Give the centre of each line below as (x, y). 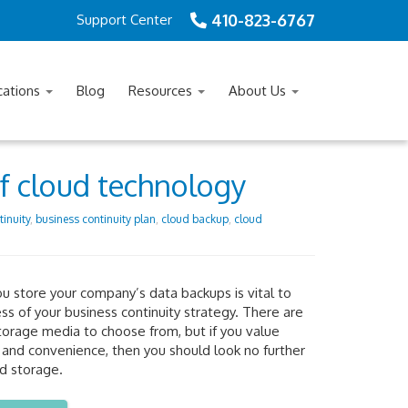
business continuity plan (95, 219)
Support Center (124, 20)
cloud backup (194, 219)
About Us (259, 91)
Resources (162, 91)
